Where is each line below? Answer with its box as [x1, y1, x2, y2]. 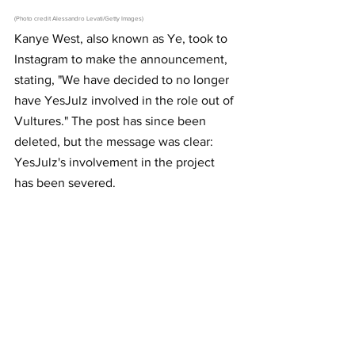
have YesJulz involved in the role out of [14, 94, 237, 108]
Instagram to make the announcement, [14, 52, 231, 67]
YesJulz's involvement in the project [14, 155, 218, 170]
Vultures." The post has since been [14, 114, 209, 128]
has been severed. [14, 176, 116, 190]
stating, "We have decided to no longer [14, 73, 232, 87]
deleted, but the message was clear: [14, 135, 216, 149]
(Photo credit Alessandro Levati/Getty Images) [14, 15, 143, 23]
